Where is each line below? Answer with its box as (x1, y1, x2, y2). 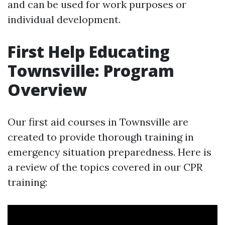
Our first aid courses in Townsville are (8, 115, 188, 128)
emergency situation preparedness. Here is (8, 145, 211, 158)
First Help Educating (8, 40, 170, 62)
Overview (8, 78, 87, 100)
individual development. (8, 13, 121, 26)
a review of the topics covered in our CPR (8, 160, 202, 173)
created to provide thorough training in (8, 130, 194, 143)
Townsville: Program (8, 59, 174, 81)
